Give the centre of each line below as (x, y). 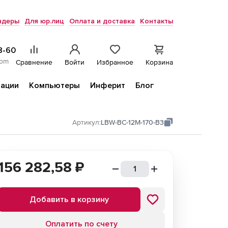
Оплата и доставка (102, 21)
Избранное (115, 62)
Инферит (108, 85)
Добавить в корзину (69, 199)
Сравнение (34, 62)
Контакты (156, 21)
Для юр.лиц (44, 21)
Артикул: (87, 122)
